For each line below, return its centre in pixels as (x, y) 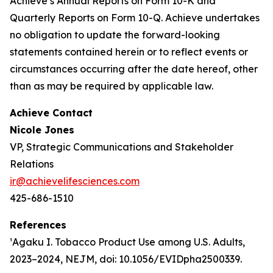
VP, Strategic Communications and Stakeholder (122, 147)
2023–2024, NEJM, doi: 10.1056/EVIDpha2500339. (126, 259)
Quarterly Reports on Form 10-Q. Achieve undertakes (135, 18)
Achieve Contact (51, 113)
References (38, 225)
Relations (32, 164)
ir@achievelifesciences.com (75, 181)
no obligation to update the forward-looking (115, 35)
